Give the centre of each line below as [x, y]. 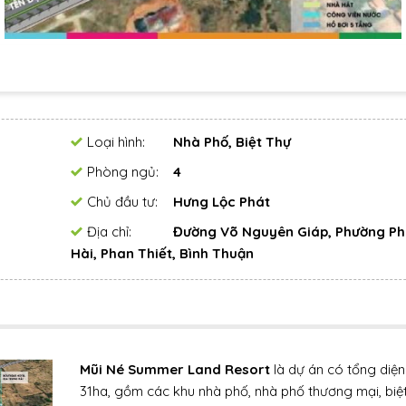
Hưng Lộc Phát [221, 202]
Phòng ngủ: [122, 172]
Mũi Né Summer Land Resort [174, 370]
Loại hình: [116, 142]
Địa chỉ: [109, 232]
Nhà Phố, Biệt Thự [232, 142]
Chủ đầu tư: [122, 202]
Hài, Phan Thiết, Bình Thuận [162, 254]
